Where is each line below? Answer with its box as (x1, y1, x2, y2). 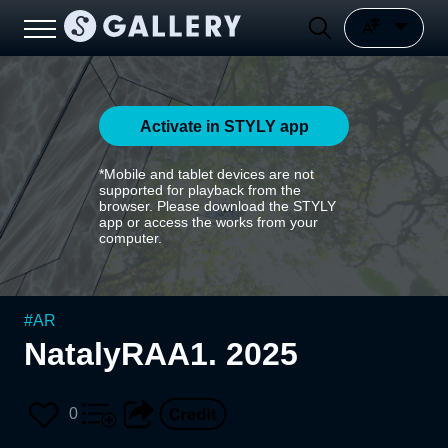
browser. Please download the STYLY (99, 198, 336, 214)
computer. (99, 230, 162, 246)
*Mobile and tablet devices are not (99, 166, 314, 182)
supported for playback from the (99, 182, 301, 198)
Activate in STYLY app (139, 117, 309, 135)
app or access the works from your (99, 214, 318, 230)
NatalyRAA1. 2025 (24, 336, 298, 372)
